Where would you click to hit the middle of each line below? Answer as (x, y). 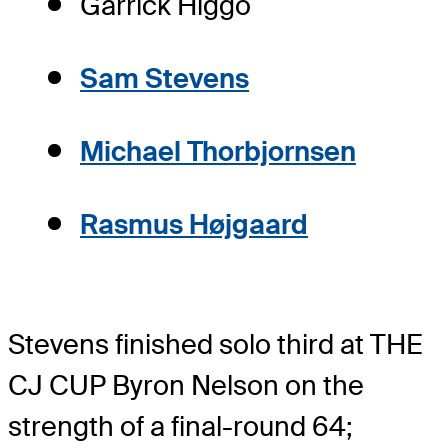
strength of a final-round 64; (180, 426)
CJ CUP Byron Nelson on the (186, 385)
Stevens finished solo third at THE (215, 344)
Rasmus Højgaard (194, 225)
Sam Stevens (164, 79)
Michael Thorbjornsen (218, 152)
